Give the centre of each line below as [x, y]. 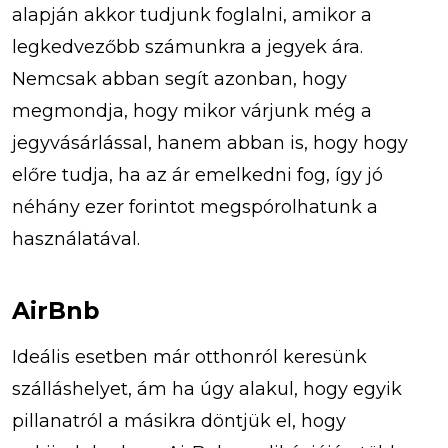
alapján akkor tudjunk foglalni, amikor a [192, 14]
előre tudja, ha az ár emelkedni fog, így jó [197, 174]
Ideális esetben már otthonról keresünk [189, 356]
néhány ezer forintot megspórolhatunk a [195, 206]
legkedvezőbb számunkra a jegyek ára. [187, 46]
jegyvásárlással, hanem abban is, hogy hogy [210, 142]
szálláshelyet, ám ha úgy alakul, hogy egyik [207, 388]
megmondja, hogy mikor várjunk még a [192, 110]
